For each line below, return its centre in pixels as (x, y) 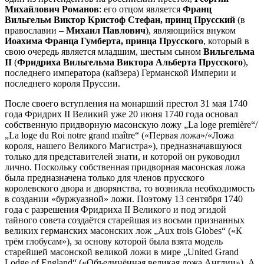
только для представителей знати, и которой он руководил (122, 156)
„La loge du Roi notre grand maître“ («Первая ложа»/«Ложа (119, 135)
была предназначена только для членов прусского (105, 177)
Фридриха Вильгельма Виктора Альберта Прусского (130, 62)
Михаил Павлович (106, 30)
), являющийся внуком (191, 30)
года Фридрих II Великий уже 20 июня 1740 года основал (121, 114)
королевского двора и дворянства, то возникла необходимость (130, 188)
